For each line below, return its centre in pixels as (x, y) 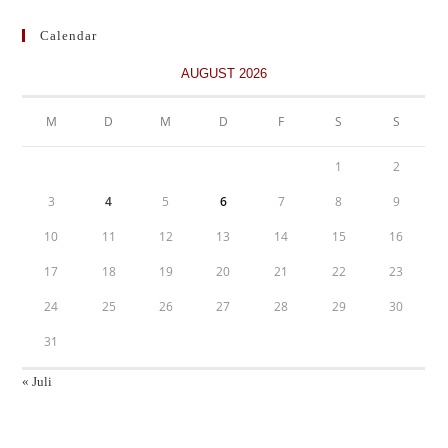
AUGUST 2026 (223, 74)
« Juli (37, 382)
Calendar (69, 36)
